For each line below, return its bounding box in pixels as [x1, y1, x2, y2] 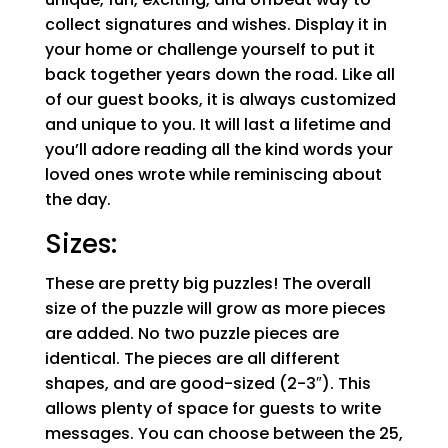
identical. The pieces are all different [44, 346, 340, 370]
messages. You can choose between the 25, [44, 421, 403, 445]
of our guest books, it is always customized [44, 87, 396, 111]
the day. [44, 187, 111, 211]
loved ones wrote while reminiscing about [44, 162, 382, 186]
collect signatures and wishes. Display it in [44, 12, 387, 36]
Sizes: [44, 225, 117, 262]
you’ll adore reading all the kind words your [44, 137, 393, 161]
